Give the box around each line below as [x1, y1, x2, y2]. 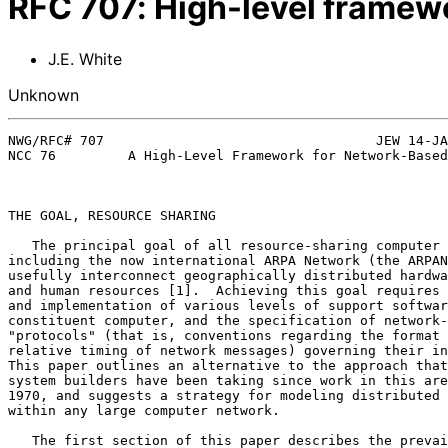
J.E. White [48, 48, 122, 69]
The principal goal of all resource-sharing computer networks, [8, 237, 32, 253]
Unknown [8, 84, 79, 105]
